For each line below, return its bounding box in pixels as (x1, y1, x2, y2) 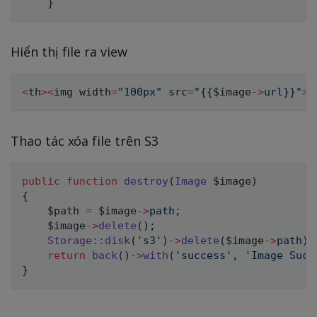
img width (54, 86, 111, 99)
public (22, 175, 60, 188)
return (47, 249, 86, 263)
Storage (47, 234, 92, 248)
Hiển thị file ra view (11, 43, 127, 61)
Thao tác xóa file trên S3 (11, 132, 158, 150)
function (67, 175, 117, 188)
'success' (175, 249, 232, 263)
